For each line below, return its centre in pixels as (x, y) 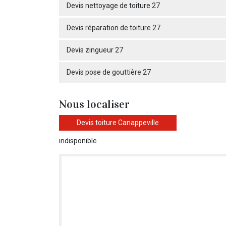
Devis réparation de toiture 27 (114, 28)
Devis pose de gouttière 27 (109, 72)
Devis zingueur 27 (95, 50)
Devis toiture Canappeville (118, 123)
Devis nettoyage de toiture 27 (113, 6)
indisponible (78, 141)
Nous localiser (94, 104)
